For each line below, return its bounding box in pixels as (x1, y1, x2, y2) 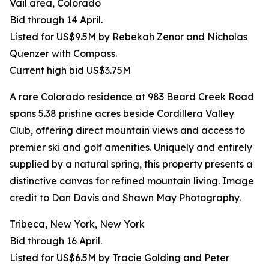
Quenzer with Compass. (10, 47, 117, 60)
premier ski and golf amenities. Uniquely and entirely (10, 141, 252, 154)
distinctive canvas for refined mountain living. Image (10, 175, 254, 187)
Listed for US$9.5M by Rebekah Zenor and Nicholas (10, 31, 247, 43)
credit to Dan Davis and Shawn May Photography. (10, 192, 241, 204)
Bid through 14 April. (10, 14, 103, 26)
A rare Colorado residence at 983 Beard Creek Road (10, 91, 254, 103)
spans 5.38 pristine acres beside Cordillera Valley (10, 107, 234, 120)
